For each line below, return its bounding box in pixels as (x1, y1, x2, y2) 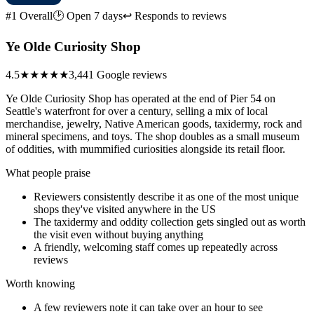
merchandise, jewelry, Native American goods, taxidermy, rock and (6, 117, 302, 130)
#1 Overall (6, 9, 53, 22)
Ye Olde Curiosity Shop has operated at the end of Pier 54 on (6, 92, 275, 104)
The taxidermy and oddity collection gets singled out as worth (34, 215, 306, 228)
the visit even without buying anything (34, 228, 203, 240)
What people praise (6, 166, 90, 179)
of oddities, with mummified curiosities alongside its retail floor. (6, 142, 285, 155)
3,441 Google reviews (69, 68, 167, 81)
